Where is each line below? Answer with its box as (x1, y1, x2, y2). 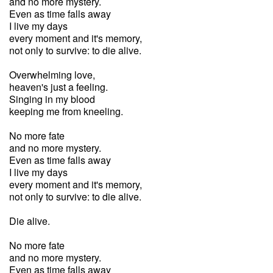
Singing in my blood (9, 92, 95, 106)
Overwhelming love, (9, 68, 95, 82)
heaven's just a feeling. (9, 80, 108, 94)
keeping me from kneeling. (9, 104, 123, 118)
